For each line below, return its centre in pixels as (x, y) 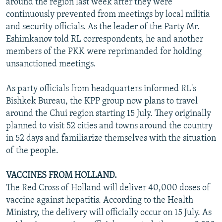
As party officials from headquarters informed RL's (101, 89)
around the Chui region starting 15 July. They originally (109, 113)
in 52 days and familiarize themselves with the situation (111, 138)
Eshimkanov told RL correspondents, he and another (105, 39)
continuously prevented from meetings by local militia (108, 14)
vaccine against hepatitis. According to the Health (100, 200)
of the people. (32, 151)
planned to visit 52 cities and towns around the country (109, 126)
